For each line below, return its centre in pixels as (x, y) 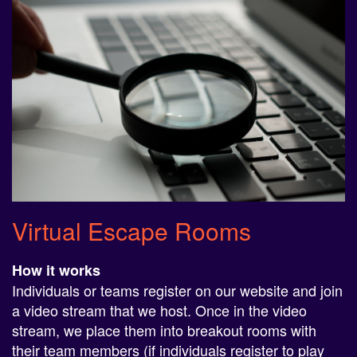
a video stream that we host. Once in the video (159, 310)
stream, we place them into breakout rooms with (164, 330)
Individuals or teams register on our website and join (177, 290)
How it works (56, 270)
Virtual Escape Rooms (131, 230)
